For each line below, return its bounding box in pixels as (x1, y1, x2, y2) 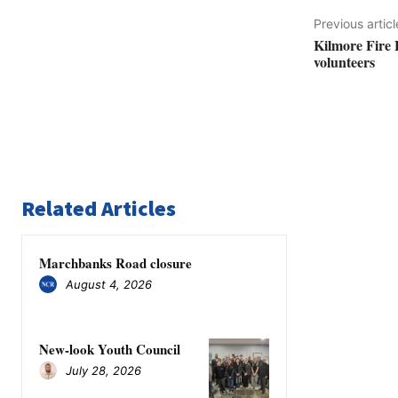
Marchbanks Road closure (39, 253, 192, 274)
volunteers (313, 52, 375, 73)
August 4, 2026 (66, 276, 152, 291)
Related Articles (21, 195, 176, 223)
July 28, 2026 (66, 362, 141, 378)
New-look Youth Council (39, 339, 180, 360)
